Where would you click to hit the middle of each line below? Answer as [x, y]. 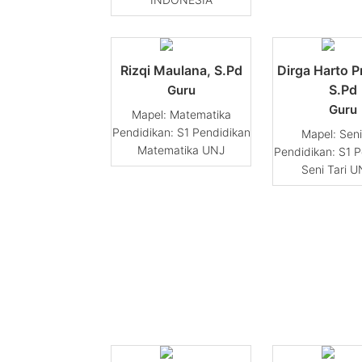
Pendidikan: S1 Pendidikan [181, 133]
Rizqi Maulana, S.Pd [181, 71]
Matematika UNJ [181, 150]
